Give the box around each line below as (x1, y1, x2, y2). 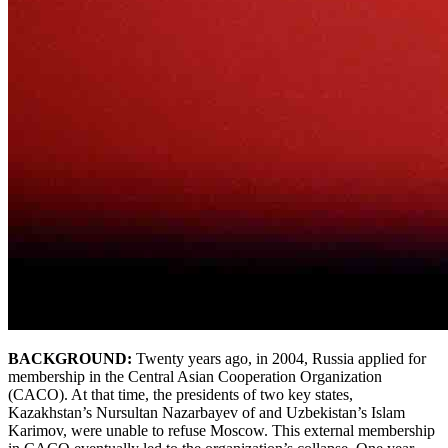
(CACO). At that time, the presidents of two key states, (8, 385, 353, 403)
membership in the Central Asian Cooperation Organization (8, 367, 382, 385)
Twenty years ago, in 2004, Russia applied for (132, 349, 426, 367)
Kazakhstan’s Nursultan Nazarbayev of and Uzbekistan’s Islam (8, 403, 405, 421)
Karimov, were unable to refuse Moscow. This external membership (8, 421, 435, 439)
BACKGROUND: (8, 349, 132, 367)
